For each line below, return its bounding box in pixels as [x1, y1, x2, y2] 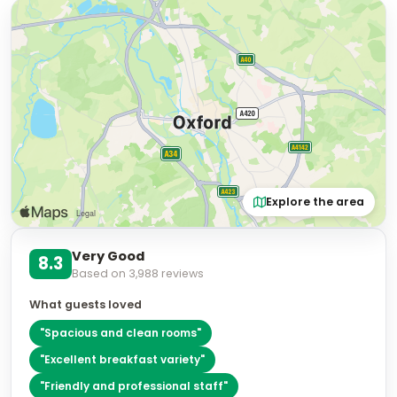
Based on [72, 266, 128, 281]
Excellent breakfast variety [44, 352, 200, 367]
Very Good [72, 247, 144, 265]
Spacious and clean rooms [44, 325, 197, 340]
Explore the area [266, 194, 364, 209]
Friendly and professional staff [44, 378, 223, 393]
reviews [159, 266, 204, 281]
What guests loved [29, 297, 142, 312]
